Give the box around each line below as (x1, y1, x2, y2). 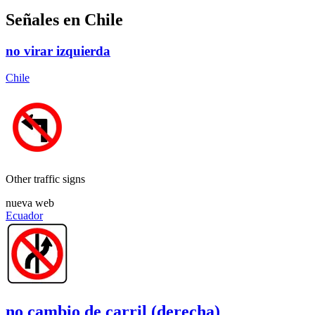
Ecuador (6, 210, 43, 222)
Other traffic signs (6, 173, 85, 186)
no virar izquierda (6, 43, 110, 58)
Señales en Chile (6, 10, 123, 29)
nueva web (6, 197, 54, 210)
